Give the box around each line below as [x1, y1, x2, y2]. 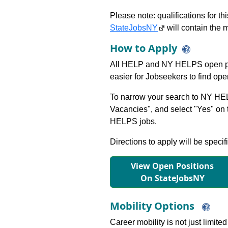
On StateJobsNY [140, 173, 205, 184]
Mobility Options [110, 199, 197, 213]
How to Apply [110, 41, 177, 55]
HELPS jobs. [110, 117, 157, 126]
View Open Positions [131, 160, 214, 172]
